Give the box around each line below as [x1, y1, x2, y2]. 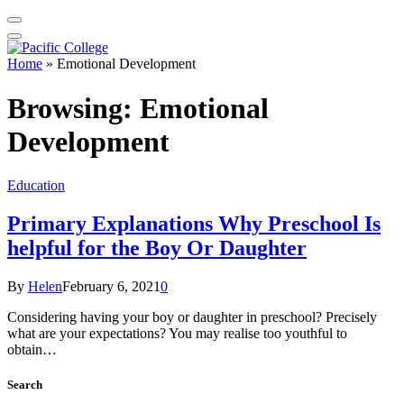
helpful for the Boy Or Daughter [7, 236, 307, 261]
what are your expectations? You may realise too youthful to [7, 326, 347, 342]
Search [7, 378, 42, 392]
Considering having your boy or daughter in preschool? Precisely [7, 309, 377, 326]
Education [7, 178, 65, 194]
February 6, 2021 [62, 279, 161, 295]
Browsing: [7, 91, 140, 124]
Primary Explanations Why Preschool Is [7, 212, 381, 236]
